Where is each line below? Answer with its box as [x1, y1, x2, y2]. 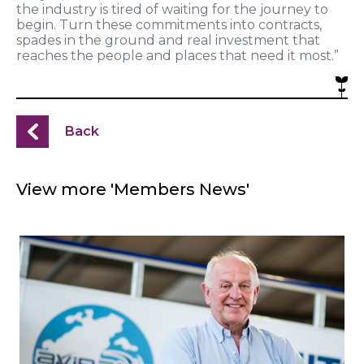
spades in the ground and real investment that [16, 32, 320, 49]
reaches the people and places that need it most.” [16, 48, 339, 64]
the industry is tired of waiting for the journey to [16, 2, 328, 18]
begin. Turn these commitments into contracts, [16, 17, 322, 33]
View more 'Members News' [16, 180, 249, 200]
